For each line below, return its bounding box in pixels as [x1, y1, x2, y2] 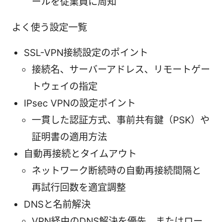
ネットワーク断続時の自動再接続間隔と [32, 165, 201, 176]
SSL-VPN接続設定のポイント [24, 47, 148, 58]
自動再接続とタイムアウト [24, 148, 137, 160]
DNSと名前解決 [24, 198, 91, 210]
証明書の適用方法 [32, 131, 107, 143]
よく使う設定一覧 [12, 21, 87, 33]
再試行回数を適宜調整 [32, 181, 126, 193]
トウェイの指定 [32, 80, 98, 92]
